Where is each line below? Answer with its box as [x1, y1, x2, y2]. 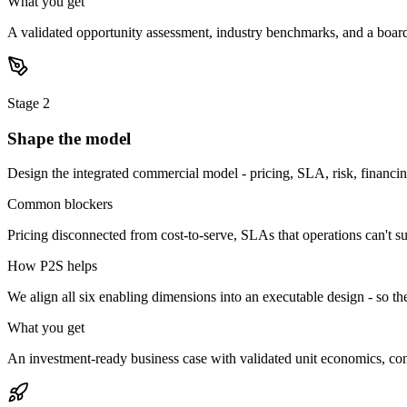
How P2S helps [7, 258, 97, 274]
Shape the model [7, 128, 131, 148]
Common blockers [7, 196, 113, 213]
